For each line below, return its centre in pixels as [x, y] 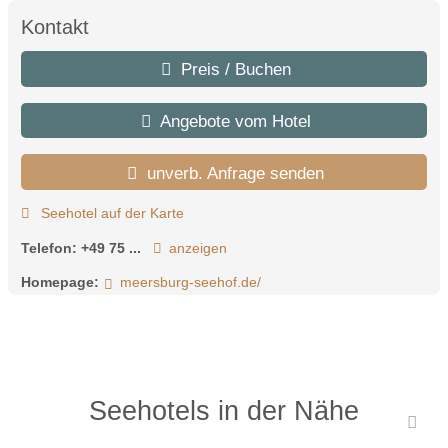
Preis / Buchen [233, 69]
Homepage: [60, 282]
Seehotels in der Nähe [224, 410]
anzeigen [197, 247]
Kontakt [55, 27]
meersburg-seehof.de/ [190, 282]
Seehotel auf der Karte [110, 213]
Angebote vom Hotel [233, 120]
